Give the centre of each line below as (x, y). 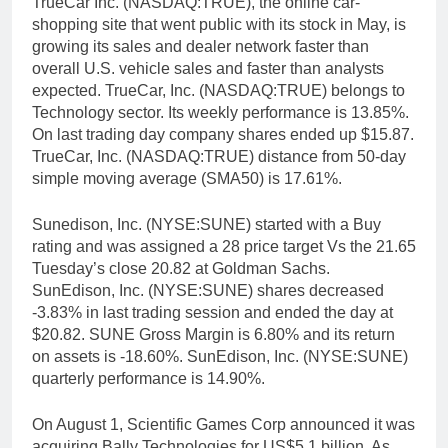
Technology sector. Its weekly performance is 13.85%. (220, 113)
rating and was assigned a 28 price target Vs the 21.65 (224, 247)
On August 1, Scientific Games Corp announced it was (223, 425)
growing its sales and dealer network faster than (200, 47)
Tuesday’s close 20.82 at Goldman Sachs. (181, 269)
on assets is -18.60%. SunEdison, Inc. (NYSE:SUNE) (220, 357)
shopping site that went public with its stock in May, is (219, 25)
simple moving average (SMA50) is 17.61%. (187, 179)
